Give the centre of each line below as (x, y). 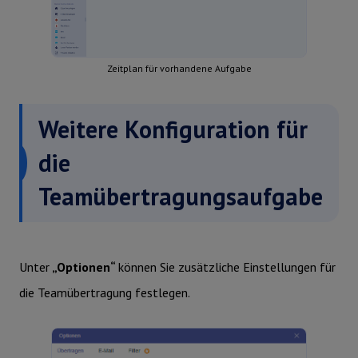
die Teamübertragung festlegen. (105, 293)
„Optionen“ (84, 267)
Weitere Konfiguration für (173, 129)
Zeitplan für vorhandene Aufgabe (179, 69)
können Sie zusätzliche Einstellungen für (227, 267)
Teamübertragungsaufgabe (181, 197)
